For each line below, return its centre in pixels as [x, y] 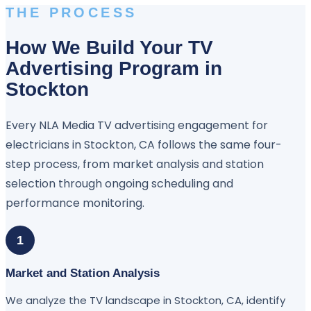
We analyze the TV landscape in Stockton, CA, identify [145, 300]
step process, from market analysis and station [135, 164]
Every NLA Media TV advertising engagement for [137, 125]
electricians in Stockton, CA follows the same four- [144, 144]
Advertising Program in [114, 68]
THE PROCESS [72, 13]
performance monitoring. [75, 203]
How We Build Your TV [109, 47]
